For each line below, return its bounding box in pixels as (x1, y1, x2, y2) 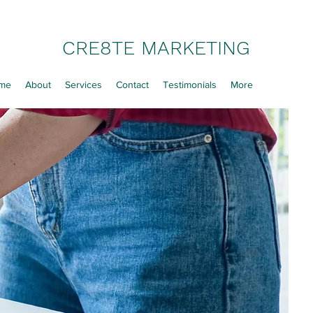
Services (65, 79, 102, 90)
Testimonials (163, 79, 217, 90)
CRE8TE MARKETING (62, 36, 250, 59)
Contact (116, 79, 149, 90)
